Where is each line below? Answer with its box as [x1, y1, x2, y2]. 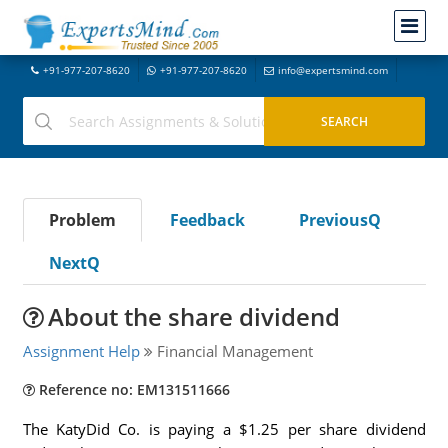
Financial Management [152, 341, 313, 361]
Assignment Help [22, 341, 140, 361]
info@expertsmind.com [277, 63, 388, 77]
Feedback [169, 209, 245, 231]
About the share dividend [47, 300, 340, 333]
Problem [48, 209, 116, 231]
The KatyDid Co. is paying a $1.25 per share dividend [22, 419, 426, 439]
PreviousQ [298, 209, 381, 231]
